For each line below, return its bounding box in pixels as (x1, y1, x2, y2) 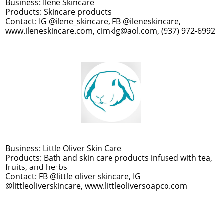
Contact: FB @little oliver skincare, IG (5, 171, 141, 182)
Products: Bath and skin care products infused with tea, (5, 152, 212, 163)
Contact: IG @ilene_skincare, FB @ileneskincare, (5, 16, 181, 27)
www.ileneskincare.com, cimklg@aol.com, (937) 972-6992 (5, 25, 215, 36)
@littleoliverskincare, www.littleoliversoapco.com (5, 180, 187, 191)
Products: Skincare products (5, 6, 111, 17)
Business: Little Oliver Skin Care (5, 143, 121, 154)
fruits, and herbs (5, 162, 67, 172)
